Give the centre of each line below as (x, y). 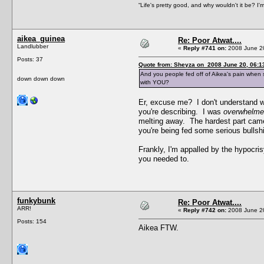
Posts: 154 (32, 221)
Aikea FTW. (159, 227)
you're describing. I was (181, 111)
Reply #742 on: (205, 210)
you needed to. (164, 159)
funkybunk (36, 200)
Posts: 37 (30, 59)
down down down (41, 78)
